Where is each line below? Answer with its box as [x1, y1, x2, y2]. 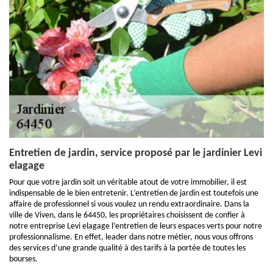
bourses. [9, 255, 38, 264]
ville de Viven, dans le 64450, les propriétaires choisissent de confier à [9, 211, 245, 220]
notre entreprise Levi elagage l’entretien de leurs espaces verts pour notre [9, 222, 262, 231]
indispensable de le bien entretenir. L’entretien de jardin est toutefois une [9, 189, 258, 198]
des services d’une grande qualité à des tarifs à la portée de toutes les [9, 244, 246, 253]
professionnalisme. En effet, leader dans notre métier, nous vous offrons [9, 233, 253, 242]
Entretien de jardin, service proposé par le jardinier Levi [9, 147, 262, 159]
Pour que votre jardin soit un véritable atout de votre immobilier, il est [9, 178, 247, 187]
